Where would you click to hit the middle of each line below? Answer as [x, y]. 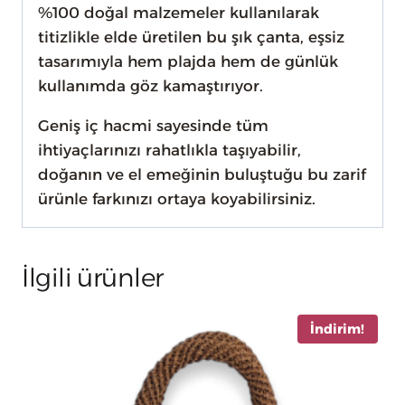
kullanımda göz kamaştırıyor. [151, 86]
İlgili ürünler [93, 278]
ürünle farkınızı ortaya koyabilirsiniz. [177, 199]
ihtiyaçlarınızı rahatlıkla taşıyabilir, [170, 151]
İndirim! [338, 329]
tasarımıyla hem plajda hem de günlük [188, 62]
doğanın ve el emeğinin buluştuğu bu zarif [202, 175]
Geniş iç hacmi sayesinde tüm [153, 126]
